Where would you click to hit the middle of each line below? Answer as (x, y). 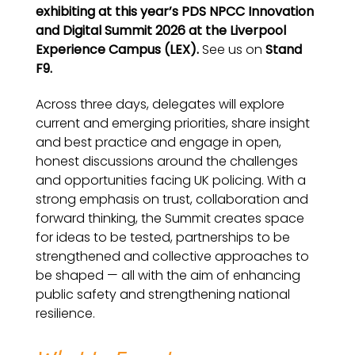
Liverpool (256, 31)
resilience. (65, 313)
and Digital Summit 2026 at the (131, 31)
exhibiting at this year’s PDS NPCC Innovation (175, 12)
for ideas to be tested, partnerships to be (163, 237)
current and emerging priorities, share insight (173, 123)
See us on (234, 50)
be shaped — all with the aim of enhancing (168, 275)
